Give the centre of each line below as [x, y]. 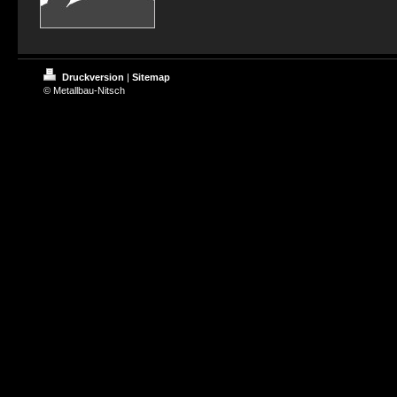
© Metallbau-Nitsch [84, 90]
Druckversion [93, 77]
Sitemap [151, 77]
